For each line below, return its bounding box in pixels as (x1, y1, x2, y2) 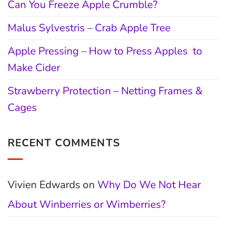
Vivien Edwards (8, 178, 80, 192)
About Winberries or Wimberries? (8, 197, 165, 212)
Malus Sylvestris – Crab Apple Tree (8, 20, 171, 35)
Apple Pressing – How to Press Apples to (8, 43, 202, 58)
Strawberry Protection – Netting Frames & (8, 83, 202, 98)
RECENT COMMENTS (8, 135, 120, 150)
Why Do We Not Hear (97, 178, 201, 192)
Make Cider (8, 60, 60, 75)
